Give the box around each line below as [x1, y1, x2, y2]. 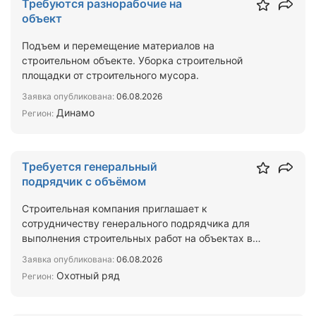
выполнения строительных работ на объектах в [22, 232, 253, 244]
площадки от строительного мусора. [22, 69, 199, 81]
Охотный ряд [54, 269, 120, 281]
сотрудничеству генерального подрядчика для [22, 217, 250, 229]
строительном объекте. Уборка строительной [22, 54, 243, 66]
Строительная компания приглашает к [22, 202, 207, 214]
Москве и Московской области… [22, 247, 179, 259]
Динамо [54, 107, 95, 119]
